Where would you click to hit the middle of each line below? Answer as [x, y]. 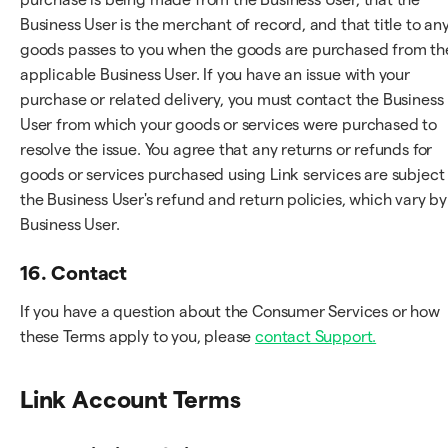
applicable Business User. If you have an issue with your [215, 74]
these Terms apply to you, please [138, 336]
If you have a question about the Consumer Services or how [230, 311]
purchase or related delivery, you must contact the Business [232, 99]
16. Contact [74, 272]
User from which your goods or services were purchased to [228, 124]
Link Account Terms [130, 399]
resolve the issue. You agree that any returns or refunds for [226, 149]
